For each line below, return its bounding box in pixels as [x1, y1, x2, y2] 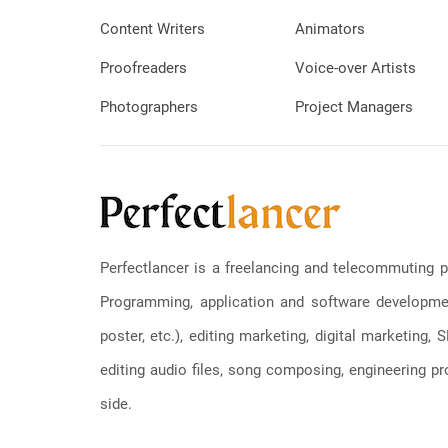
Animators [295, 19, 366, 38]
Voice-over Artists [295, 58, 417, 77]
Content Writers [100, 19, 205, 38]
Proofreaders [100, 58, 187, 77]
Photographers [100, 97, 198, 116]
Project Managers [295, 97, 414, 116]
